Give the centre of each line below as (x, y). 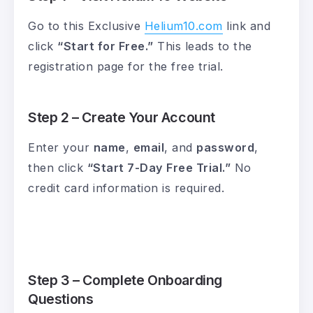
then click (58, 168)
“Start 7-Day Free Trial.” (159, 168)
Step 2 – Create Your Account (122, 118)
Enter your (61, 148)
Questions (61, 299)
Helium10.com (183, 26)
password (225, 148)
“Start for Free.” (105, 46)
